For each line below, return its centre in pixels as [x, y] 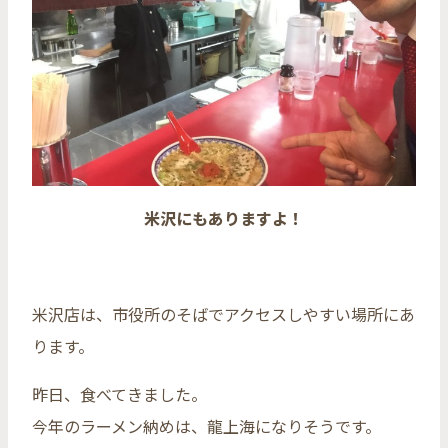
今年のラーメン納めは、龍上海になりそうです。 [206, 425]
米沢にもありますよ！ [224, 217]
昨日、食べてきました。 [119, 393]
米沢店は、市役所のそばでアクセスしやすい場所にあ [223, 313]
